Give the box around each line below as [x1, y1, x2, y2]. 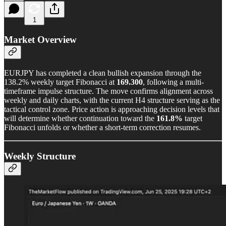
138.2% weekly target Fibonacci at [4, 77, 117, 86]
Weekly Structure [4, 150, 76, 161]
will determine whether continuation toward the [4, 114, 156, 123]
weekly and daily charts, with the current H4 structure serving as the [4, 95, 220, 104]
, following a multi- [143, 77, 204, 86]
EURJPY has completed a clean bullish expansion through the [4, 68, 201, 77]
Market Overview [4, 34, 77, 45]
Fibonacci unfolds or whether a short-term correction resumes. [4, 123, 201, 132]
